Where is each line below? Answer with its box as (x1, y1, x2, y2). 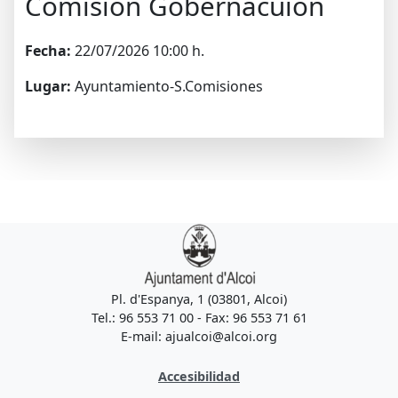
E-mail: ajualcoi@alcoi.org (121, 328, 277, 345)
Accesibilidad (158, 368, 240, 385)
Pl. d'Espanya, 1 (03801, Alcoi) (111, 291, 287, 307)
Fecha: (25, 41, 71, 60)
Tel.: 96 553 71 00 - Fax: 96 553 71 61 (91, 309, 307, 326)
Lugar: (25, 76, 71, 96)
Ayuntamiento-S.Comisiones (71, 76, 263, 96)
